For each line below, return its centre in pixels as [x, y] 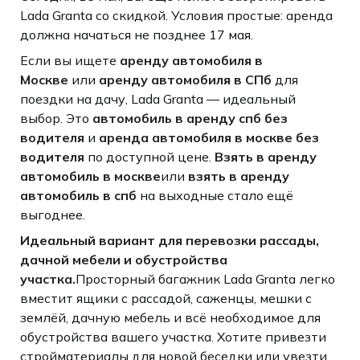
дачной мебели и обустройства [123, 259]
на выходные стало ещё [215, 195]
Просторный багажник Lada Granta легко [205, 278]
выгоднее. [52, 214]
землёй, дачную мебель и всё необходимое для [170, 317]
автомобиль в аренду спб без [190, 118]
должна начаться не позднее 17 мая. [136, 34]
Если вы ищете [70, 60]
